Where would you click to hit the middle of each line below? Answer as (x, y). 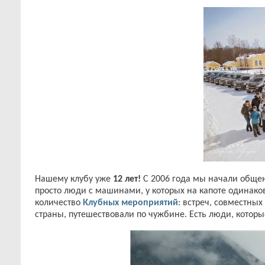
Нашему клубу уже (73, 179)
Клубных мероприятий (130, 203)
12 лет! (126, 179)
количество (59, 203)
